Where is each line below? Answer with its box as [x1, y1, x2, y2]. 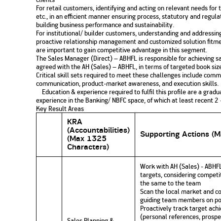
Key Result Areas [36, 104, 84, 113]
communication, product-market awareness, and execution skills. [36, 78, 219, 88]
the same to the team [140, 178, 201, 188]
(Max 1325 [67, 134, 107, 144]
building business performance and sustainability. [36, 20, 175, 30]
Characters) [67, 142, 110, 152]
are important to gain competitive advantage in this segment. [36, 45, 208, 55]
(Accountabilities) [67, 125, 130, 136]
